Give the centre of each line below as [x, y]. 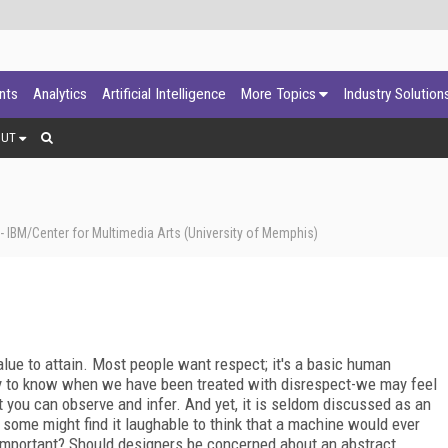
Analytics [60, 94]
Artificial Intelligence [164, 94]
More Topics [278, 94]
